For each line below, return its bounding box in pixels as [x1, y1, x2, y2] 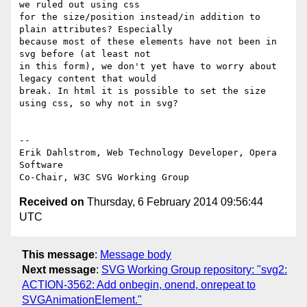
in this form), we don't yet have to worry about [19, 61, 277, 72]
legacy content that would [19, 73, 167, 84]
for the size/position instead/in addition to [19, 12, 260, 23]
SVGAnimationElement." [22, 293, 142, 306]
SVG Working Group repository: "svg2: [101, 263, 287, 275]
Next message [22, 263, 96, 275]
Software [19, 160, 63, 171]
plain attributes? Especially [19, 24, 184, 35]
